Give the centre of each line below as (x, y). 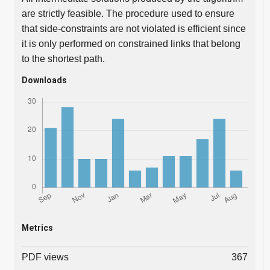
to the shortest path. (63, 58)
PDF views (45, 257)
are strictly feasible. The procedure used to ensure (128, 13)
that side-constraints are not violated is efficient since (133, 28)
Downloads (44, 80)
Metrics (37, 228)
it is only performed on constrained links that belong (131, 43)
